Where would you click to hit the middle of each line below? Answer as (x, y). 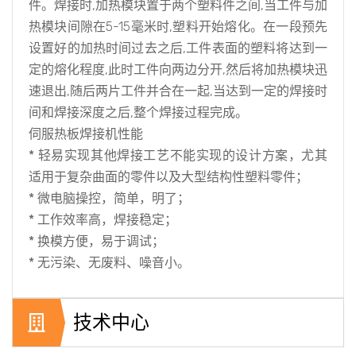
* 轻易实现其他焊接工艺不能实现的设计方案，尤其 (178, 155)
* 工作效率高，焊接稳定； (103, 220)
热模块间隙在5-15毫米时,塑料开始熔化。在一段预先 (178, 27)
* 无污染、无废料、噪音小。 (109, 263)
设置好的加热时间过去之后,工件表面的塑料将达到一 (178, 48)
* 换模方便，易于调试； (97, 241)
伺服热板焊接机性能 (86, 134)
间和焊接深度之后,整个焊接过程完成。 (138, 112)
